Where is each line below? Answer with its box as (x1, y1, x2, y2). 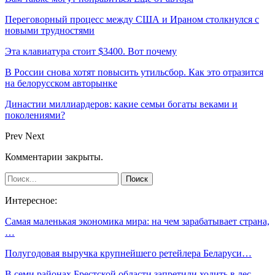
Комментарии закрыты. (5, 151, 103, 162)
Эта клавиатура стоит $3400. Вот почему (5, 45, 177, 56)
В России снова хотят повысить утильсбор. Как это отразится (5, 66, 263, 77)
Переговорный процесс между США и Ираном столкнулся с (5, 14, 259, 25)
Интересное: (5, 195, 57, 206)
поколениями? (5, 109, 65, 120)
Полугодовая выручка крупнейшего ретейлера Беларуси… (5, 247, 252, 258)
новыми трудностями (5, 25, 95, 36)
